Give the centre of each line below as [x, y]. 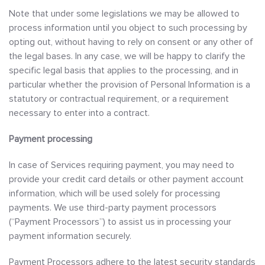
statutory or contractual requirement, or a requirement [119, 99]
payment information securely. [70, 236]
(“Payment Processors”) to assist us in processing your [120, 222]
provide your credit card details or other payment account [126, 179]
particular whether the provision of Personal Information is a [130, 85]
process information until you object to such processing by [128, 28]
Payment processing [51, 139]
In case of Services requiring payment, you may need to [122, 165]
